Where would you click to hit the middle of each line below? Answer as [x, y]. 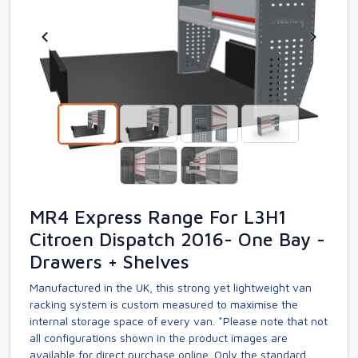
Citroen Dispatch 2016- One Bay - [177, 239]
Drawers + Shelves [109, 261]
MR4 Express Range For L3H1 [158, 217]
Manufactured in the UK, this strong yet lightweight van [171, 287]
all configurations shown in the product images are [159, 338]
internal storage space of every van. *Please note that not [179, 321]
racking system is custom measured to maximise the [164, 304]
